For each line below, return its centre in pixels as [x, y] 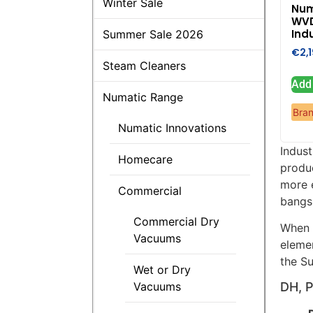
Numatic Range [143, 97]
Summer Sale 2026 [153, 34]
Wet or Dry [162, 269]
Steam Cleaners [144, 65]
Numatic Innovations [172, 128]
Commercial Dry [176, 221]
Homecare [145, 159]
